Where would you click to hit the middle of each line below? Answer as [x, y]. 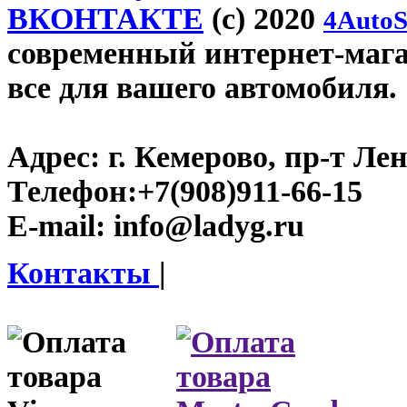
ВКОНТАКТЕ [105, 19]
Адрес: [54, 157]
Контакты [83, 273]
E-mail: [56, 226]
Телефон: [72, 192]
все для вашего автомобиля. [202, 88]
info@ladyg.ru [205, 226]
